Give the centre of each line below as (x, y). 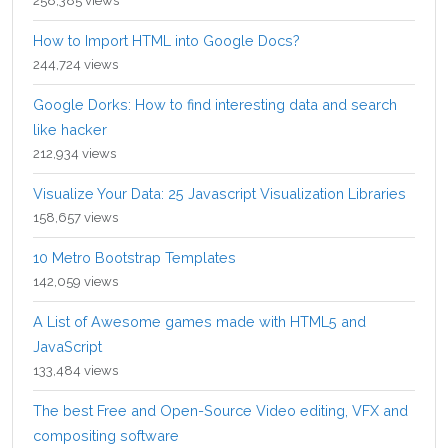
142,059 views (75, 281)
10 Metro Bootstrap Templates (134, 257)
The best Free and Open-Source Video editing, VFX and (220, 410)
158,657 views (75, 217)
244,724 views (75, 64)
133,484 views (75, 370)
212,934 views (74, 153)
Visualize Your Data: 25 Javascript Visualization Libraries (219, 193)
